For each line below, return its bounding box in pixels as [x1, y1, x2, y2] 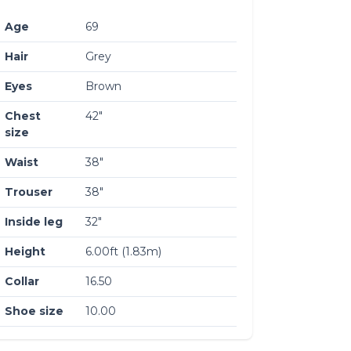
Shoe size [5, 303, 63, 318]
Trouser [5, 184, 52, 199]
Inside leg [5, 214, 63, 229]
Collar [5, 273, 39, 288]
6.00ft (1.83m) [85, 244, 161, 259]
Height [5, 244, 45, 259]
